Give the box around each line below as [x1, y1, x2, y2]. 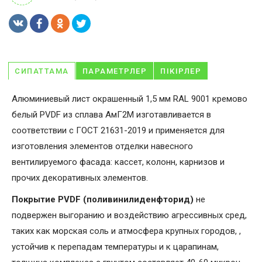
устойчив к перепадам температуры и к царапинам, [12, 242, 219, 252]
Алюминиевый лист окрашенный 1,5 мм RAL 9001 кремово [12, 94, 247, 104]
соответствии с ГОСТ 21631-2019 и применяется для [12, 125, 225, 136]
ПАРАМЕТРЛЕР [82, 67, 147, 75]
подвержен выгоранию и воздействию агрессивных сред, [12, 210, 247, 220]
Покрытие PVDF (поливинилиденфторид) [12, 194, 194, 205]
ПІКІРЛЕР [160, 67, 201, 75]
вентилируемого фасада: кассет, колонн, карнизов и [12, 157, 225, 167]
